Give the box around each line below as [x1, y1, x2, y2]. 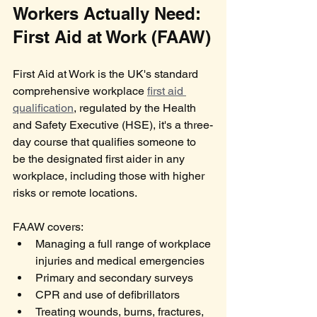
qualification [13, 101, 74, 115]
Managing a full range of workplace [35, 237, 214, 251]
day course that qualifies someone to [13, 135, 199, 149]
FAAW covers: [13, 220, 83, 234]
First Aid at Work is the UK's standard [13, 67, 201, 81]
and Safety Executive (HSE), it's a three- [13, 118, 213, 132]
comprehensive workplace [13, 84, 147, 98]
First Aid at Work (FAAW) [13, 27, 211, 47]
